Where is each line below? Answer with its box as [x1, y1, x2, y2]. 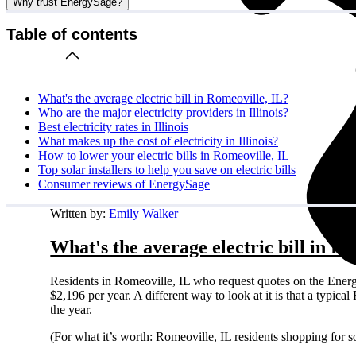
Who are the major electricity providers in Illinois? [38, 105, 288, 119]
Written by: [50, 206, 110, 220]
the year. [50, 302, 96, 316]
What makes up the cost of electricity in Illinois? [38, 133, 278, 148]
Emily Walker [109, 206, 179, 220]
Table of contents [6, 25, 137, 44]
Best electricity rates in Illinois [38, 119, 188, 133]
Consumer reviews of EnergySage [38, 176, 210, 191]
